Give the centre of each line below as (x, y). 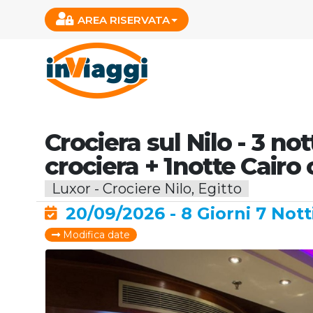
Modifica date (95, 235)
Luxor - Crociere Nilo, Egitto (147, 189)
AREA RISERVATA (124, 20)
